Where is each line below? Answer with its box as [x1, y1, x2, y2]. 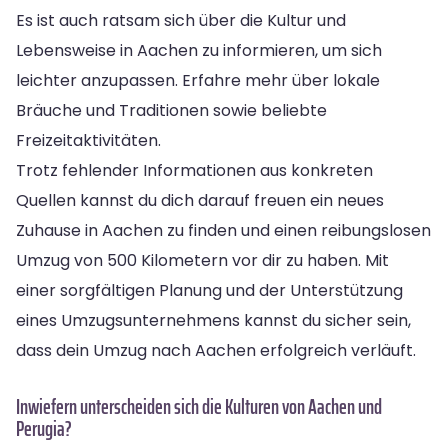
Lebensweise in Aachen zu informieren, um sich [16, 38, 382, 62]
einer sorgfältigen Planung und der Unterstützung [16, 278, 403, 302]
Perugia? [16, 411, 72, 445]
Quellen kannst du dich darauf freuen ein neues [16, 188, 384, 212]
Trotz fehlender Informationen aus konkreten [16, 158, 373, 182]
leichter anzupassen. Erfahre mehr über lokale [16, 68, 380, 92]
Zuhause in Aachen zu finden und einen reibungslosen [16, 218, 431, 242]
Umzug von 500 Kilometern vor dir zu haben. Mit [16, 248, 389, 272]
